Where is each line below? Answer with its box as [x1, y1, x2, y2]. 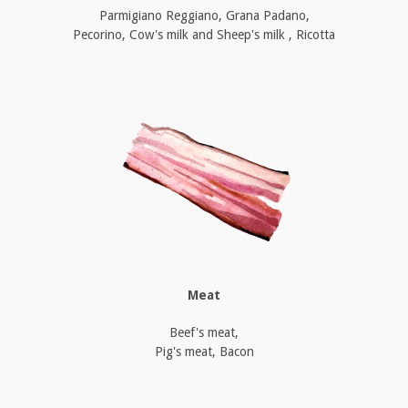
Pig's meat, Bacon [154, 343, 254, 359]
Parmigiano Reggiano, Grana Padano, [98, 7, 310, 23]
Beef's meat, [169, 324, 239, 340]
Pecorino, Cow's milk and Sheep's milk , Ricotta [73, 26, 335, 42]
